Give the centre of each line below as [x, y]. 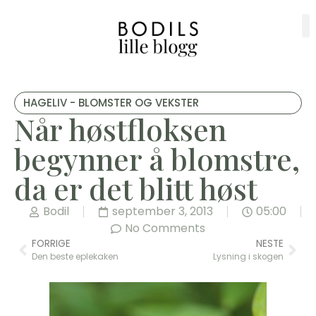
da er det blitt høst [136, 188]
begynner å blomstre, [157, 159]
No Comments [165, 228]
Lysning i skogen [248, 257]
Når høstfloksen [120, 129]
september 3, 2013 [163, 211]
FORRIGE [51, 244]
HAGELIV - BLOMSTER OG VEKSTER [111, 103]
